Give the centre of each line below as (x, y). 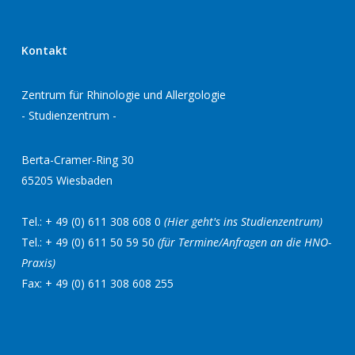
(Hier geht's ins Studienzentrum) (243, 221)
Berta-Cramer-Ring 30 (77, 160)
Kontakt (44, 50)
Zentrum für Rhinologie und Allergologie (123, 95)
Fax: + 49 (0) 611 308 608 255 (97, 283)
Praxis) (38, 263)
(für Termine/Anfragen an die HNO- (244, 242)
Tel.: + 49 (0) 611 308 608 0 (92, 221)
